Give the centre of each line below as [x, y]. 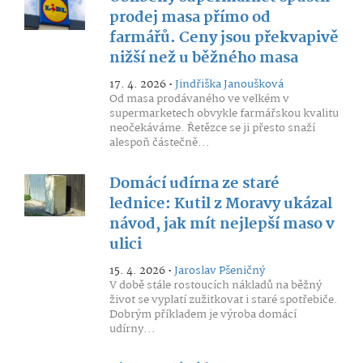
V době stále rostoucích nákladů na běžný [215, 285]
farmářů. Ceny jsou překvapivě [224, 38]
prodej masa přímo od [190, 18]
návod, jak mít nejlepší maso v [222, 224]
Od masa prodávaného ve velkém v [199, 99]
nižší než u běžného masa [203, 58]
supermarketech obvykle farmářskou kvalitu [224, 113]
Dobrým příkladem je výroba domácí [203, 314]
